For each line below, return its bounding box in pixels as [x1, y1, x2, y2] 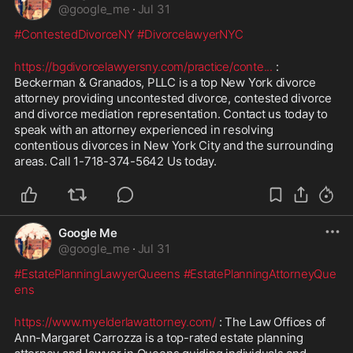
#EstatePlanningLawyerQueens [14, 266, 180, 281]
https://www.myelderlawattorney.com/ [14, 314, 216, 329]
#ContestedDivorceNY [14, 26, 135, 42]
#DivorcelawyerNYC [137, 26, 243, 42]
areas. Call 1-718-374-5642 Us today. [14, 153, 220, 169]
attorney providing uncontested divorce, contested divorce [14, 90, 332, 106]
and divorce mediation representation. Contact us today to [14, 106, 328, 121]
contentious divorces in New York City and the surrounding [14, 137, 333, 153]
